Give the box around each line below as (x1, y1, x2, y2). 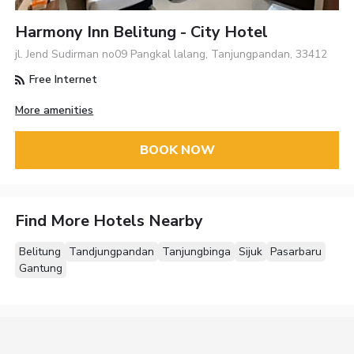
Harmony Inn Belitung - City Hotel (15, 21, 269, 43)
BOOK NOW (139, 141, 215, 159)
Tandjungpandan (69, 244, 155, 260)
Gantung (19, 261, 63, 277)
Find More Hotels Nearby (15, 210, 204, 232)
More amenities (15, 102, 94, 118)
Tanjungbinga (162, 244, 232, 260)
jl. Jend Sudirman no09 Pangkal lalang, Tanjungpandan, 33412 (15, 47, 328, 62)
